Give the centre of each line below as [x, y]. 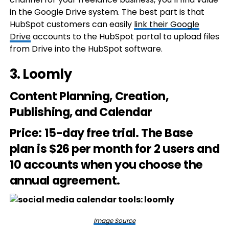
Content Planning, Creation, [89, 96]
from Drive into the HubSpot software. [86, 49]
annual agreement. [65, 180]
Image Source [114, 221]
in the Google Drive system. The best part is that [107, 12]
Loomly [47, 74]
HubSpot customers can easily [72, 24]
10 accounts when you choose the [106, 165]
